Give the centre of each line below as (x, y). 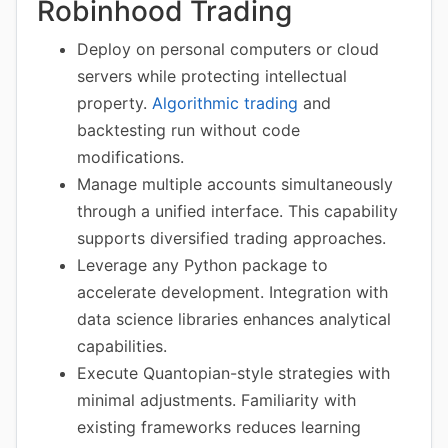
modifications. (130, 157)
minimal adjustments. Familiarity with (216, 400)
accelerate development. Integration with (232, 292)
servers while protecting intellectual (212, 76)
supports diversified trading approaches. (231, 238)
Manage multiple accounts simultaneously (235, 184)
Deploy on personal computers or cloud (228, 49)
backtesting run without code (188, 130)
